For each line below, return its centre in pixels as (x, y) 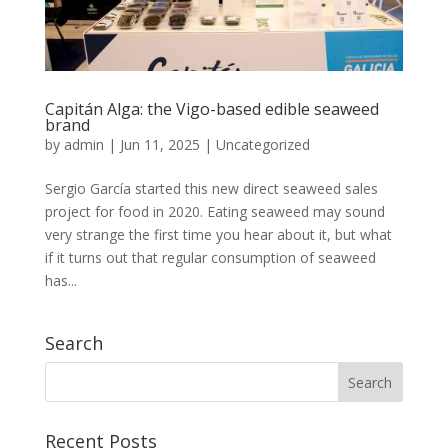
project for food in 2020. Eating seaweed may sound (214, 212)
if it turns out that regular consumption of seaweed (210, 258)
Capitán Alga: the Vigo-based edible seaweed (211, 109)
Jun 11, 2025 (159, 145)
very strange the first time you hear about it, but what (218, 235)
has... (60, 281)
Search (73, 343)
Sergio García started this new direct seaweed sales (211, 189)
